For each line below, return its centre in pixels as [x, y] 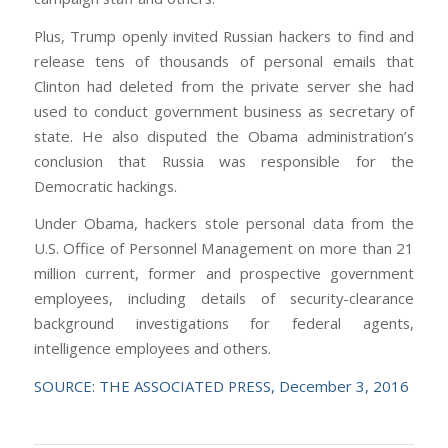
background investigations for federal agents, [224, 323]
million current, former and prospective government [224, 273]
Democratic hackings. [105, 185]
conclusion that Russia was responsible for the [224, 160]
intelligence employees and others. [152, 348]
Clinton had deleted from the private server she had [224, 85]
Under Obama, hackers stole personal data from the [224, 223]
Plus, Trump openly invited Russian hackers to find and [224, 35]
